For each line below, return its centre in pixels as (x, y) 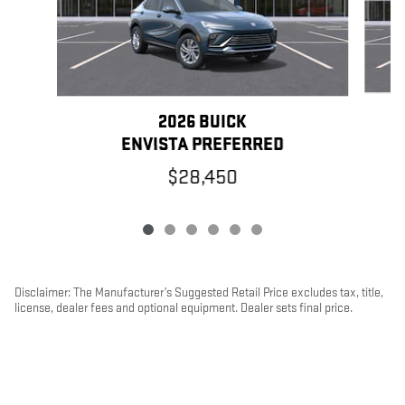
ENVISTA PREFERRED (202, 145)
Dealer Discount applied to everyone (108, 339)
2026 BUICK (202, 122)
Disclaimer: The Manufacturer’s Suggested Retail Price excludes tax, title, (199, 293)
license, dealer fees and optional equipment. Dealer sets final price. (184, 308)
